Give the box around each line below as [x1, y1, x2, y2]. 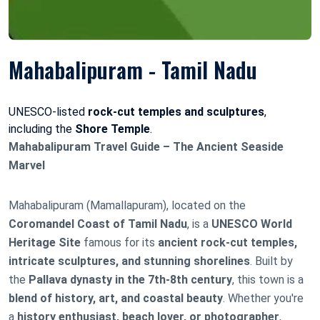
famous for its [81, 235, 158, 249]
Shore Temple [75, 121, 150, 136]
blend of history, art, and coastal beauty [9, 291, 223, 305]
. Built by [250, 254, 293, 268]
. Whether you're [223, 291, 304, 305]
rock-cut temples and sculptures [88, 104, 264, 119]
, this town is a [232, 272, 304, 286]
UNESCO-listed [9, 104, 88, 119]
